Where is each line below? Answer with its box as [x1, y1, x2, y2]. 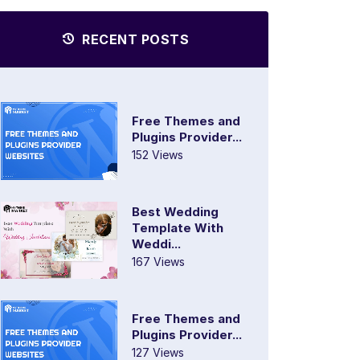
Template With [132, 219, 223, 235]
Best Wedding [132, 203, 219, 219]
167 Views [132, 254, 185, 268]
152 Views [132, 147, 183, 162]
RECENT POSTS [78, 31, 190, 48]
